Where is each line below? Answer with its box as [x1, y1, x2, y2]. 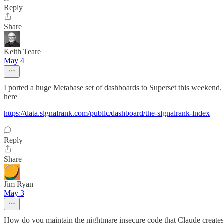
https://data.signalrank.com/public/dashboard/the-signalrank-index [4, 109, 210, 117]
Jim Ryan [4, 180, 33, 188]
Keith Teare [4, 47, 41, 56]
